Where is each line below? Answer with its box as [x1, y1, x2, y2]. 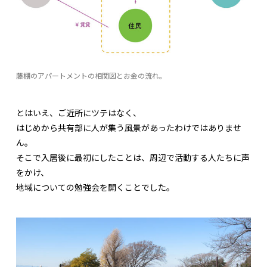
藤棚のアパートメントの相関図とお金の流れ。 [16, 70, 166, 80]
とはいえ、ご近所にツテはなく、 [16, 106, 141, 119]
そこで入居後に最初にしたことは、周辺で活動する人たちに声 [16, 151, 250, 163]
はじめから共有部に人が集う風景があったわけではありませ [16, 121, 241, 133]
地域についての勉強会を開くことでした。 [16, 181, 175, 193]
